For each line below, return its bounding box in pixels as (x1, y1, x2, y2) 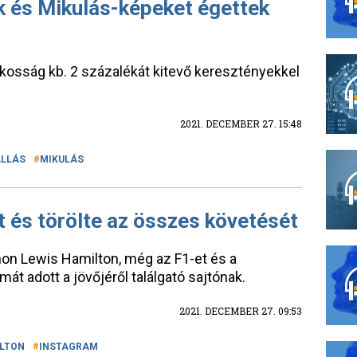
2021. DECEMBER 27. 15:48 (180, 117, 302, 130)
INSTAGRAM (39, 341, 98, 352)
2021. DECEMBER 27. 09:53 (179, 304, 302, 317)
